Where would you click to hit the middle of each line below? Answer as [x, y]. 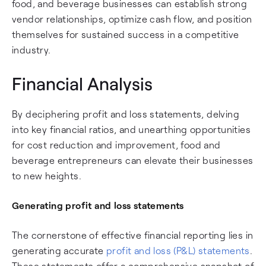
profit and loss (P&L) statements [178, 250]
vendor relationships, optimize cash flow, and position [132, 19]
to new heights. [47, 175]
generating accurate [59, 250]
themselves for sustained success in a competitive [126, 34]
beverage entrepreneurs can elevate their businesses [133, 160]
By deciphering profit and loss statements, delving [126, 114]
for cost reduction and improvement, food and [116, 145]
